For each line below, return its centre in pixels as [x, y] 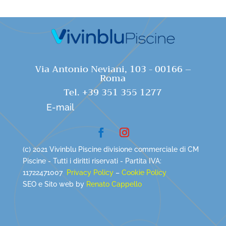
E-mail [60, 107]
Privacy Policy [90, 173]
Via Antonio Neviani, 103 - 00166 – [113, 69]
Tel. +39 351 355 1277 [113, 92]
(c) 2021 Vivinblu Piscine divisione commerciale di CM [110, 149]
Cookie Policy [144, 173]
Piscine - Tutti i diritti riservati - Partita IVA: [92, 161]
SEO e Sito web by [53, 184]
